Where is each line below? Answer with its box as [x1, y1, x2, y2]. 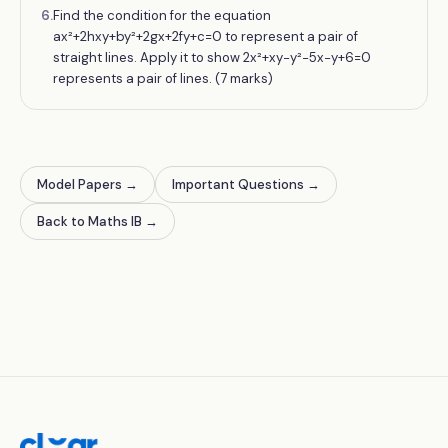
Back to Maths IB [37, 213, 142, 230]
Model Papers [37, 176, 122, 193]
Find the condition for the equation [53, 7, 271, 24]
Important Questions [172, 176, 304, 193]
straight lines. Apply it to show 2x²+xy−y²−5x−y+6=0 [53, 49, 371, 66]
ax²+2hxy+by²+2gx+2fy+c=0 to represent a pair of [53, 28, 358, 45]
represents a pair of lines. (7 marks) [53, 70, 273, 87]
